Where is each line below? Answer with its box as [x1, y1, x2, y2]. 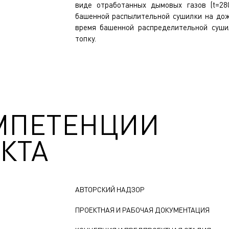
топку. [75, 34, 98, 43]
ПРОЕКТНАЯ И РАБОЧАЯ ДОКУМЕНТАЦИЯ [75, 205, 210, 214]
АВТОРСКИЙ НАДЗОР [75, 185, 145, 194]
